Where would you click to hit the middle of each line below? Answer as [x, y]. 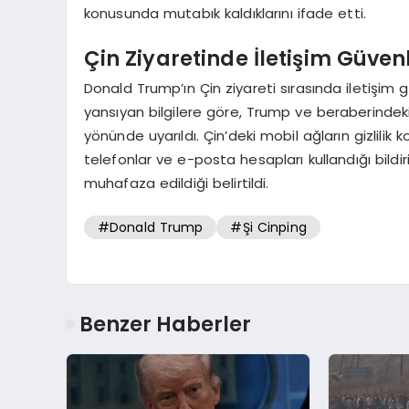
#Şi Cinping [268, 228]
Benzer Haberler [165, 325]
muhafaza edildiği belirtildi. [176, 183]
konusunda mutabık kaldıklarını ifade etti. [225, 13]
